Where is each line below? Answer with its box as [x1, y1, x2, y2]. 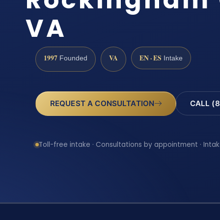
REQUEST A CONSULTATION [50, 98, 155, 108]
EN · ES [139, 53, 162, 63]
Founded [57, 54, 87, 62]
